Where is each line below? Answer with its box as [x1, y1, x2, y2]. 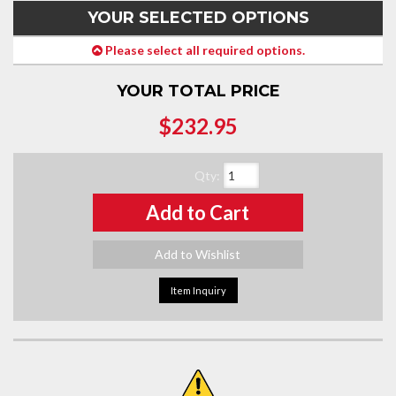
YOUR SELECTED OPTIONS [87, 8, 309, 27]
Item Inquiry [170, 285, 226, 296]
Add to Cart [146, 201, 250, 225]
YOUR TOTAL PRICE [116, 81, 280, 101]
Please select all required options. [102, 42, 305, 57]
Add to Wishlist [155, 247, 241, 262]
